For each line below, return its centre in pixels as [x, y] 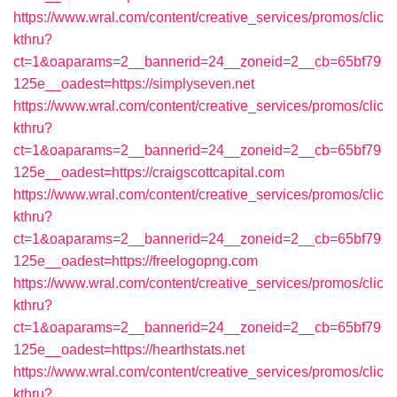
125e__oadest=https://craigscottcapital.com [149, 172]
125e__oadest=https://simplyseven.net [134, 84]
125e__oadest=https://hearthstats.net [129, 350]
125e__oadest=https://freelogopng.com [136, 261]
